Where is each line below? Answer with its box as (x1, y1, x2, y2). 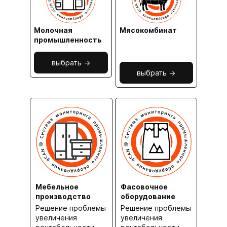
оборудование (120, 192, 175, 201)
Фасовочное (120, 182, 168, 191)
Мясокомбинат (119, 26, 177, 35)
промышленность (34, 35, 102, 45)
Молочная (34, 26, 72, 35)
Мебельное (35, 182, 79, 191)
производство (35, 192, 91, 201)
